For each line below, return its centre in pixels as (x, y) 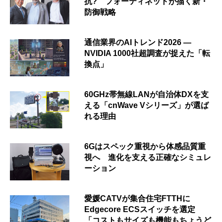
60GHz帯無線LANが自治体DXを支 (146, 94)
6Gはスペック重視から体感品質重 (145, 146)
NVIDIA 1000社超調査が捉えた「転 (147, 53)
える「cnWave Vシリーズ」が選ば (146, 105)
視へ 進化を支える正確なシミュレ (148, 157)
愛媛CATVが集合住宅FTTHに (137, 198)
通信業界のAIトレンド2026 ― (138, 42)
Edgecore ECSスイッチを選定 (140, 209)
